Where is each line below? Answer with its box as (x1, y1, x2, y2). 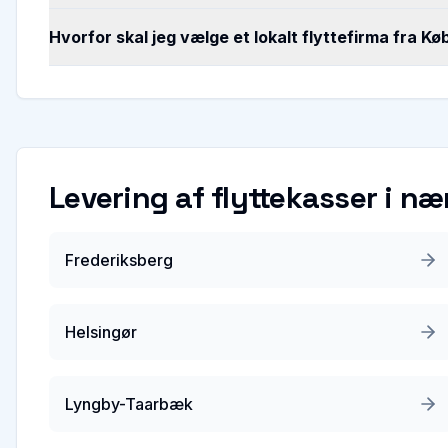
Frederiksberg (65, 250, 173, 270)
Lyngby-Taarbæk (65, 394, 193, 414)
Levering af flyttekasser (49, 178, 377, 217)
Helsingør (65, 322, 137, 342)
